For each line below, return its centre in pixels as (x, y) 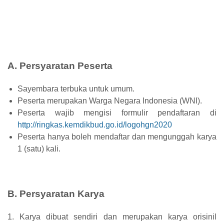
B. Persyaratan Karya (56, 193)
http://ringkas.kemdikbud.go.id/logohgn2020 (95, 124)
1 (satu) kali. (39, 148)
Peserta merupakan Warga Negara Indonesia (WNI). (110, 100)
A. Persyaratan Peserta (60, 65)
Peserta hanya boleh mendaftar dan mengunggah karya (117, 136)
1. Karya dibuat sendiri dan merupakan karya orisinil (112, 216)
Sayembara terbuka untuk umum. (76, 88)
